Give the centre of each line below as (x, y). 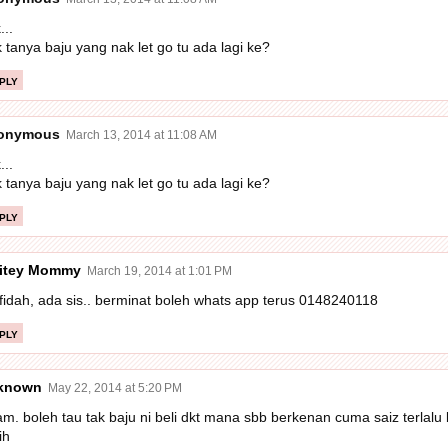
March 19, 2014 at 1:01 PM (159, 270)
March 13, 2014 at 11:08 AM (141, 134)
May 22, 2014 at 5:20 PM (114, 387)
